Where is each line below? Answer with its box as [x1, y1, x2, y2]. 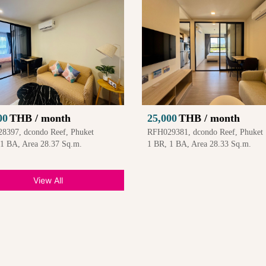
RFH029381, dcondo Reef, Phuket [147, 128, 263, 137]
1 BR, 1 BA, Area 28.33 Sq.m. [147, 140, 251, 149]
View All [33, 175, 64, 186]
